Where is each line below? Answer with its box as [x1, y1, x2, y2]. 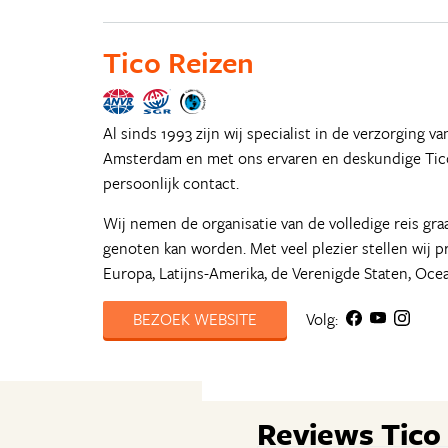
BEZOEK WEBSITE [133, 307, 258, 331]
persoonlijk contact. [103, 171, 240, 195]
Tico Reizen [103, 41, 255, 83]
